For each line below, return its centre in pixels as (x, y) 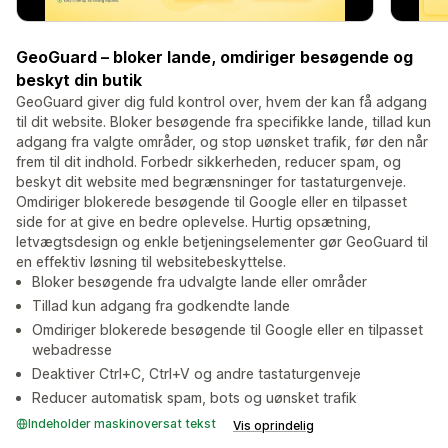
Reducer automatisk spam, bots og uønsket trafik (194, 398)
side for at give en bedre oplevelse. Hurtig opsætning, (193, 222)
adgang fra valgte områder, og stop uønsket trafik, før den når (222, 142)
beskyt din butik (79, 80)
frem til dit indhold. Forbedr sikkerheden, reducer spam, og (208, 162)
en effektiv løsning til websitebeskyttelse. (151, 262)
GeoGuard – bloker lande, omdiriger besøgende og (214, 57)
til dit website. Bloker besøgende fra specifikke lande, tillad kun (223, 122)
